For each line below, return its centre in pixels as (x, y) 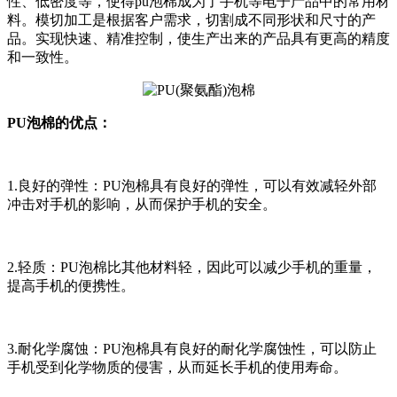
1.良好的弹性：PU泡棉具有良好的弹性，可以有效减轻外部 (192, 186)
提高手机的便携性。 (71, 286)
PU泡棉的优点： (59, 123)
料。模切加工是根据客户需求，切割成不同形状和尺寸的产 (191, 20)
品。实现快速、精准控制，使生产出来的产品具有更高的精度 (198, 39)
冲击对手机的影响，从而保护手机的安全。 (142, 205)
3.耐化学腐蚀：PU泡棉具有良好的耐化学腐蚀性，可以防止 (192, 349)
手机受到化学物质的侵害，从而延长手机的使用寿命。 (177, 368)
